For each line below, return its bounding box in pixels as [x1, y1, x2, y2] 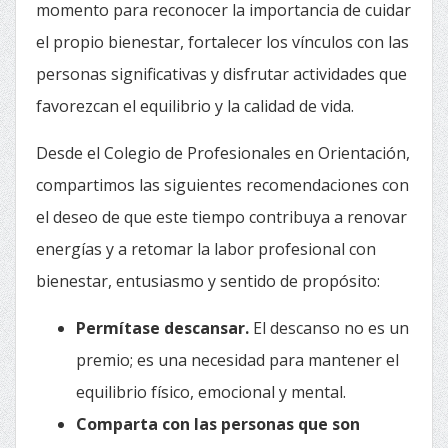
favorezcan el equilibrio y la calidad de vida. [36, 95, 354, 117]
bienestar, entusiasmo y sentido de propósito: [36, 270, 380, 292]
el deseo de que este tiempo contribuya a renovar [36, 206, 407, 228]
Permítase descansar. [76, 317, 249, 339]
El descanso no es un [249, 317, 409, 339]
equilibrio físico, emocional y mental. [76, 381, 346, 403]
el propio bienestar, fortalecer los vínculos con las [36, 31, 409, 53]
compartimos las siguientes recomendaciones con [36, 174, 409, 196]
